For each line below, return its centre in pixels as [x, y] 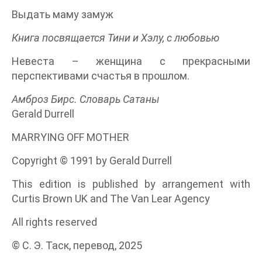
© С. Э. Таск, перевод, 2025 [77, 246]
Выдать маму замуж [63, 15]
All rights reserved [54, 222]
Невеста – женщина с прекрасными [131, 61]
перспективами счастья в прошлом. [101, 76]
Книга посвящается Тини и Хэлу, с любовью [116, 38]
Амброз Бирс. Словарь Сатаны [86, 99]
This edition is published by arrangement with [131, 184]
